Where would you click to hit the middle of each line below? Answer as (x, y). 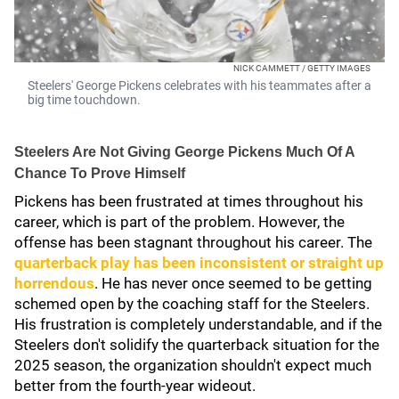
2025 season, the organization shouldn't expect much (193, 365)
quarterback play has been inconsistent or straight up (199, 263)
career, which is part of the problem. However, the (179, 222)
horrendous (54, 283)
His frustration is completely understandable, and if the (198, 324)
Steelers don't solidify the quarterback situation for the (197, 345)
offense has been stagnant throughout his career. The (193, 242)
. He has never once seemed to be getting (233, 283)
